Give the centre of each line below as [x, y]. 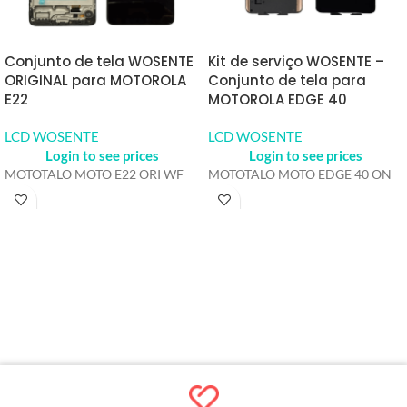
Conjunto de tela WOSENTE [99, 61]
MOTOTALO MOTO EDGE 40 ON [300, 174]
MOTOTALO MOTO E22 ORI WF [94, 174]
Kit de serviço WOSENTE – [296, 61]
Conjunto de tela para [287, 80]
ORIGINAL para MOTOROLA [95, 80]
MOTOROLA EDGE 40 [278, 99]
